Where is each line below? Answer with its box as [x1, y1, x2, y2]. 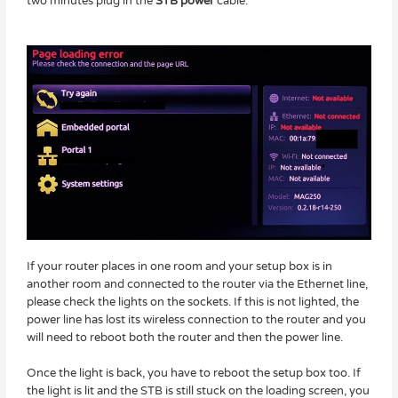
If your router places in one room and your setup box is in [26, 259, 332, 274]
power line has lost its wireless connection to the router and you [26, 312, 366, 327]
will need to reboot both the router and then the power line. [26, 330, 343, 345]
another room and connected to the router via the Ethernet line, [26, 276, 368, 291]
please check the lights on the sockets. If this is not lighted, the [26, 294, 359, 309]
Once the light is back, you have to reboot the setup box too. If [26, 366, 361, 381]
